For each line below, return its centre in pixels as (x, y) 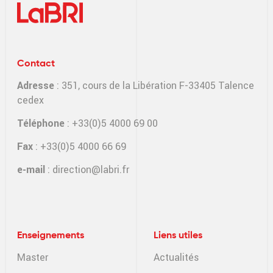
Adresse (36, 85)
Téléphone (41, 123)
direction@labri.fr (91, 169)
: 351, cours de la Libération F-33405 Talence (154, 85)
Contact (36, 64)
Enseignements (51, 236)
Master (33, 257)
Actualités (176, 257)
